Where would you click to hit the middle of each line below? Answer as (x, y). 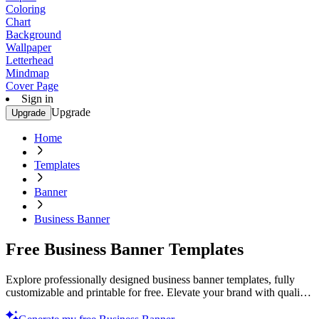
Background (33, 35)
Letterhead (30, 60)
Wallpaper (28, 47)
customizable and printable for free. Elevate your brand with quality (157, 292)
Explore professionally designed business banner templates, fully (150, 279)
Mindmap (27, 73)
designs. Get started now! (63, 305)
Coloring (26, 9)
